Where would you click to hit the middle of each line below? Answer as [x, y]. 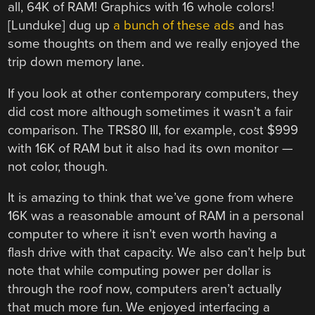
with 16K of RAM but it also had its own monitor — [151, 148]
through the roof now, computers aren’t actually [145, 289]
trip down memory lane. [76, 62]
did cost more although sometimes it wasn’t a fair [150, 111]
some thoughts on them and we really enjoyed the [154, 43]
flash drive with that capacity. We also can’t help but [157, 253]
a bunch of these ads [174, 25]
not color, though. [58, 166]
